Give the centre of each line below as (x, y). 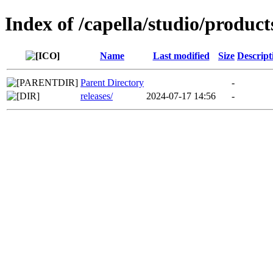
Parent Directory (112, 82)
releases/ (97, 96)
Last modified (181, 55)
